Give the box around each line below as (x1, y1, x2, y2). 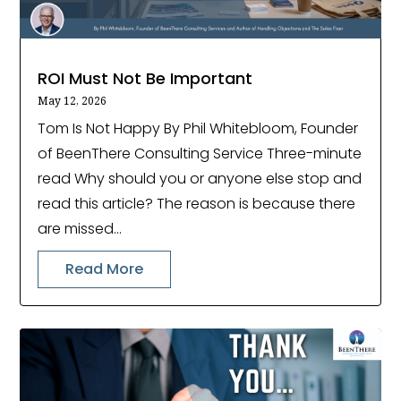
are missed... (38, 218, 123, 240)
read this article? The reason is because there (38, 193, 356, 215)
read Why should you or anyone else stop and (38, 168, 363, 190)
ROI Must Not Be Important (38, 67, 253, 90)
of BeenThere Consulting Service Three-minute (38, 143, 363, 165)
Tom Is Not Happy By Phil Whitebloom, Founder (38, 118, 359, 140)
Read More (65, 259, 144, 280)
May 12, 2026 (38, 93, 107, 109)
